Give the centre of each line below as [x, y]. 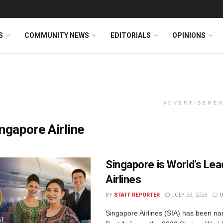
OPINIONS [189, 35]
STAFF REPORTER [137, 195]
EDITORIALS [131, 35]
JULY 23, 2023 [188, 195]
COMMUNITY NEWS [57, 35]
